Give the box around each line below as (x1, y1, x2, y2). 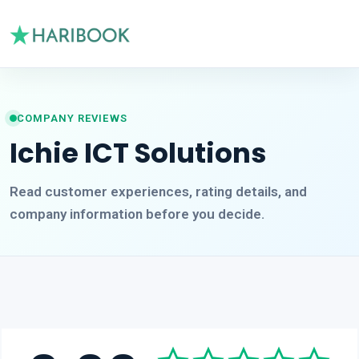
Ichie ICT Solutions (10, 133, 267, 172)
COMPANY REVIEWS (17, 111, 127, 124)
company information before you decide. (10, 205, 264, 222)
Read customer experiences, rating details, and (10, 183, 307, 200)
